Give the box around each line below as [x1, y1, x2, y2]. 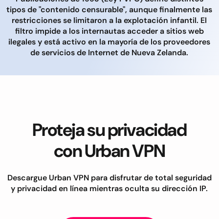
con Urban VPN [53, 139, 165, 162]
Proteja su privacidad [32, 118, 187, 141]
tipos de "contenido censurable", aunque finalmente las [6, 4, 212, 15]
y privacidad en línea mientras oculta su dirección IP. [11, 183, 208, 194]
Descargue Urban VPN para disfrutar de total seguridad [7, 172, 212, 183]
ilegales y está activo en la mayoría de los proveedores [8, 36, 210, 47]
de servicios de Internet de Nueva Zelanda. [30, 47, 188, 58]
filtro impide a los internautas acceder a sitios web [15, 25, 204, 36]
